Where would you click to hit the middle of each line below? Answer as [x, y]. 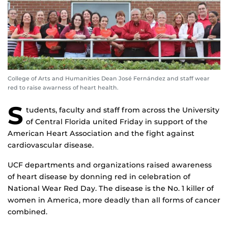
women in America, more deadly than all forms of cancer [114, 200]
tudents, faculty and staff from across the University [123, 110]
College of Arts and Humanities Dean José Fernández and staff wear [109, 78]
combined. [27, 211]
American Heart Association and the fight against [101, 133]
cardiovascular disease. [51, 145]
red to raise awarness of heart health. [63, 87]
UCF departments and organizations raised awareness [110, 165]
